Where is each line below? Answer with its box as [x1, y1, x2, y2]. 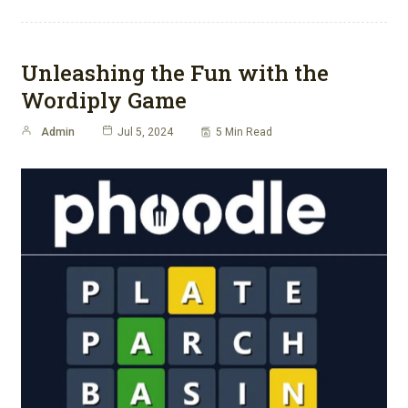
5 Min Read [216, 125, 272, 138]
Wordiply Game [21, 85, 187, 115]
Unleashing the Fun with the [21, 57, 329, 87]
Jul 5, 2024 [117, 125, 173, 138]
